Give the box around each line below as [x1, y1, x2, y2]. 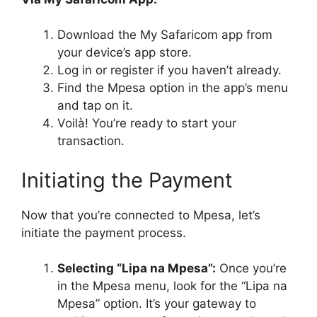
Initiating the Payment [21, 167, 233, 192]
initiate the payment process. [21, 225, 186, 240]
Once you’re [216, 261, 287, 275]
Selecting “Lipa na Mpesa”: [57, 261, 216, 275]
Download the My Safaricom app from [57, 28, 272, 42]
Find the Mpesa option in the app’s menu [57, 81, 288, 95]
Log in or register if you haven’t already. [57, 63, 282, 77]
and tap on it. [57, 98, 133, 113]
